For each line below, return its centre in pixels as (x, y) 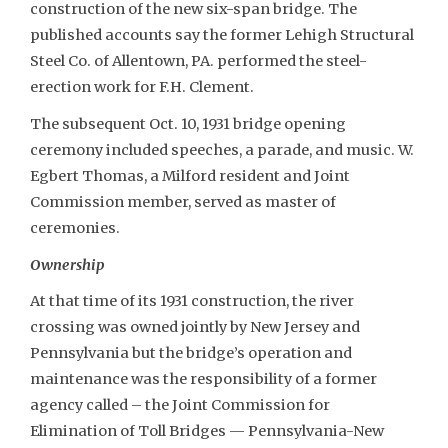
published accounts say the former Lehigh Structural (222, 34)
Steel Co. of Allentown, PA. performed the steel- (198, 60)
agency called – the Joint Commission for (180, 405)
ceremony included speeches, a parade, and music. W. (222, 149)
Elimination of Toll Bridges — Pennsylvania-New (207, 431)
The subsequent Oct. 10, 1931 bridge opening (188, 123)
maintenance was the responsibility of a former (203, 379)
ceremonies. (75, 227)
